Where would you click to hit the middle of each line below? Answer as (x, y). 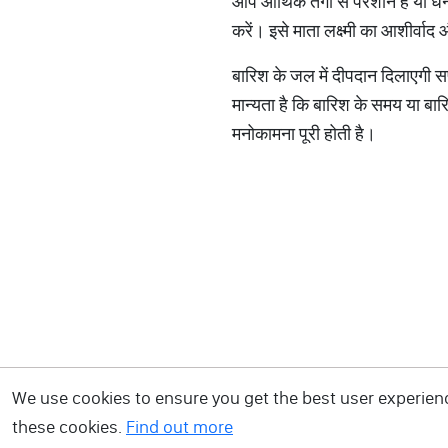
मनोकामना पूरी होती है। (304, 133)
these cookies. (69, 427)
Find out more (179, 427)
